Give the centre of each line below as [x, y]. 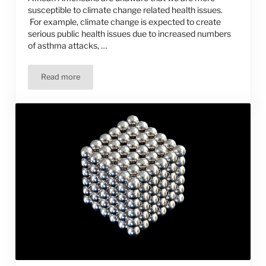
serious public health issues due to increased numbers [130, 34]
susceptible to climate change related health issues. [126, 10]
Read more [61, 77]
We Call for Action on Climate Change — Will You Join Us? [160, 80]
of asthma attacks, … [68, 46]
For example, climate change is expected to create [125, 22]
